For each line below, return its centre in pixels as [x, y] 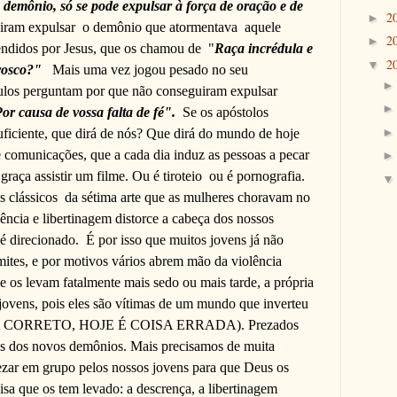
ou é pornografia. [257, 175]
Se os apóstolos [226, 112]
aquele [263, 27]
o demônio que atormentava [160, 27]
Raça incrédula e [264, 48]
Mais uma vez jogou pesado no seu [150, 69]
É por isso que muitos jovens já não [185, 239]
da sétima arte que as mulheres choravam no [187, 197]
